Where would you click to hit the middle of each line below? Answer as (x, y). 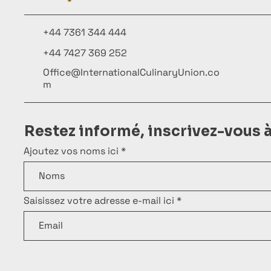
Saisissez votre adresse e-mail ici (99, 200)
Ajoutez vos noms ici (71, 151)
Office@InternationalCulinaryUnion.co (131, 72)
